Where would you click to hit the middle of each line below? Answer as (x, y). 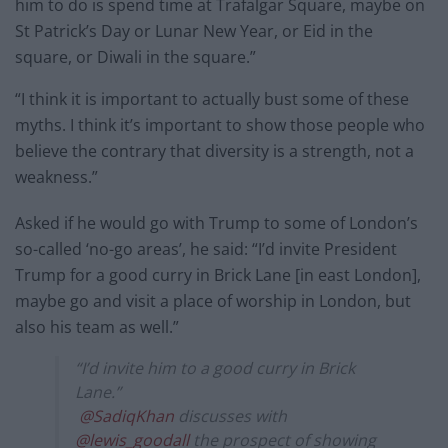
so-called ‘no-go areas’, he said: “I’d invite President (206, 248)
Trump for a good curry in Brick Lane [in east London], (218, 274)
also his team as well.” (97, 326)
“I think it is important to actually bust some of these (212, 98)
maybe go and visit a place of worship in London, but (213, 300)
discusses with (230, 415)
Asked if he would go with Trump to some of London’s (216, 222)
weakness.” (56, 176)
